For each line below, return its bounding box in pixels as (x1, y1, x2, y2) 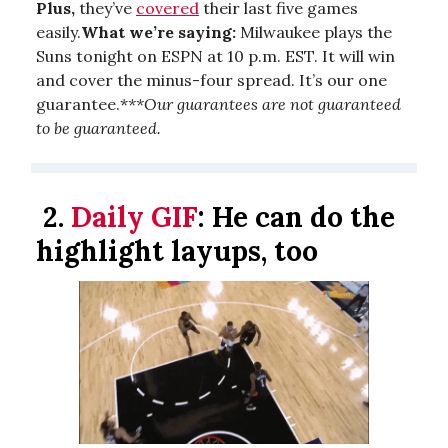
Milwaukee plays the (236, 21, 392, 42)
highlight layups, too (36, 232, 318, 269)
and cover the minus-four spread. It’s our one (36, 69, 387, 90)
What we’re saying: (81, 21, 236, 42)
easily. (36, 21, 81, 42)
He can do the (212, 198, 395, 235)
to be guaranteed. (36, 117, 161, 138)
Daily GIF (71, 198, 198, 235)
